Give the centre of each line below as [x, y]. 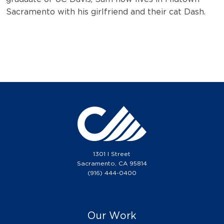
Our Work [112, 215]
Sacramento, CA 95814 [112, 163]
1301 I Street [112, 153]
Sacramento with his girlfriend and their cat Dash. [106, 11]
